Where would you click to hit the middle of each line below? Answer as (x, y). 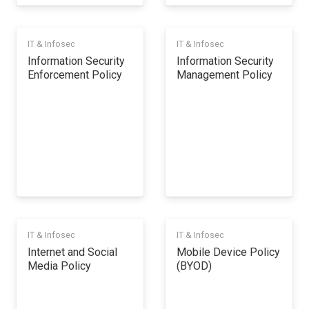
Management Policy (225, 74)
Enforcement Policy (75, 74)
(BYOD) (194, 266)
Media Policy (59, 266)
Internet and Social (72, 252)
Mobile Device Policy (228, 252)
